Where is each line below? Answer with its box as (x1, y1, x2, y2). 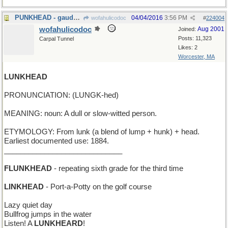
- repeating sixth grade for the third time (52, 164, 183, 173)
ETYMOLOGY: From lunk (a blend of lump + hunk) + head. (4, 128, 199, 136)
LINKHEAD (4, 183, 44, 191)
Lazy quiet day (4, 201, 52, 209)
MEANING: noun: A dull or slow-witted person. (4, 109, 157, 118)
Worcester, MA (178, 53, 215, 60)
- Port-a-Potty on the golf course (44, 183, 152, 191)
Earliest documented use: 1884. (4, 137, 109, 145)
